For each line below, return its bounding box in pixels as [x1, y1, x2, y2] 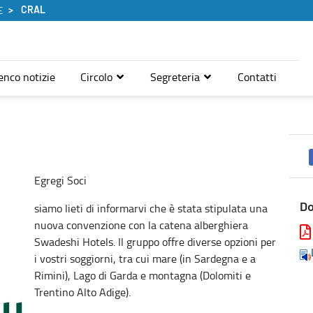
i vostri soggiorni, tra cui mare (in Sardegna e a [34, 250, 256, 266]
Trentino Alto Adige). [34, 284, 131, 300]
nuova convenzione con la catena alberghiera [34, 217, 248, 233]
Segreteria [150, 68, 203, 85]
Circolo [80, 68, 115, 85]
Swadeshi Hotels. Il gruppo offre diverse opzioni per [34, 233, 276, 249]
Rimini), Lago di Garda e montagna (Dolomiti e [34, 267, 251, 283]
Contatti [238, 68, 277, 85]
